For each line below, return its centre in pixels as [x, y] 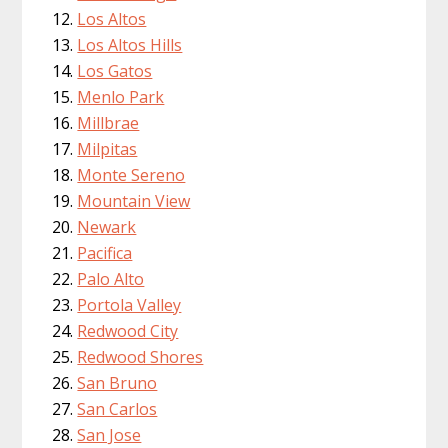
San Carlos [117, 408]
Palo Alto [111, 278]
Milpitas [107, 148]
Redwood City [128, 330]
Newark [107, 226]
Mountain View [134, 200]
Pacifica [105, 252]
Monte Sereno [131, 174]
